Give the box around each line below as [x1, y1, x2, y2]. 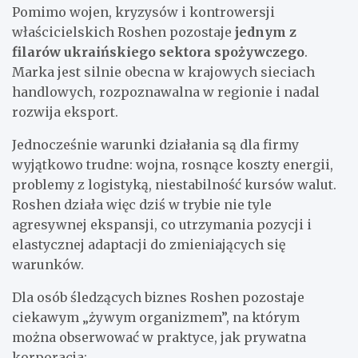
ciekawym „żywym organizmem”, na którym [12, 308, 300, 325]
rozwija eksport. [12, 103, 118, 120]
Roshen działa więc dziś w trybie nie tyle [12, 196, 272, 213]
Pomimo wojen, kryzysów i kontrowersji [12, 3, 275, 20]
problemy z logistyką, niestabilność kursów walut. [12, 176, 336, 193]
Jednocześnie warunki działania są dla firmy [12, 136, 299, 153]
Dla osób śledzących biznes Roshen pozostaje [12, 288, 304, 305]
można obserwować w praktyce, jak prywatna [12, 328, 306, 345]
